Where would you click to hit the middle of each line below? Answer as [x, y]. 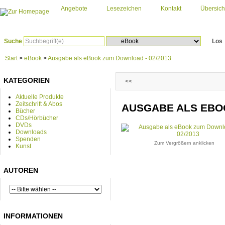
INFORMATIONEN [33, 216]
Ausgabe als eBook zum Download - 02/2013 [109, 58]
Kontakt [171, 9]
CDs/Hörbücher [37, 118]
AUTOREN [21, 170]
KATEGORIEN [27, 80]
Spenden [28, 139]
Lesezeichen [124, 9]
